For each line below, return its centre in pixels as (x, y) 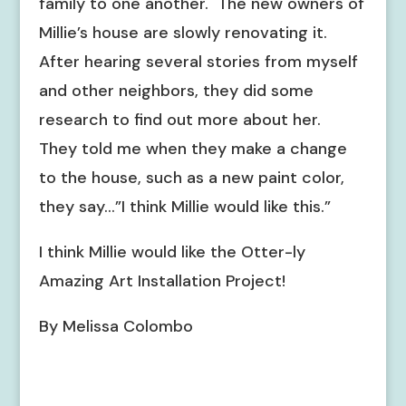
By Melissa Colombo (116, 326)
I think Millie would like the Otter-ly (172, 252)
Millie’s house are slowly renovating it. (185, 33)
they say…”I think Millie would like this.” (184, 207)
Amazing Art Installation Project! (162, 281)
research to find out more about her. (182, 120)
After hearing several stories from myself (198, 62)
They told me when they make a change (193, 149)
